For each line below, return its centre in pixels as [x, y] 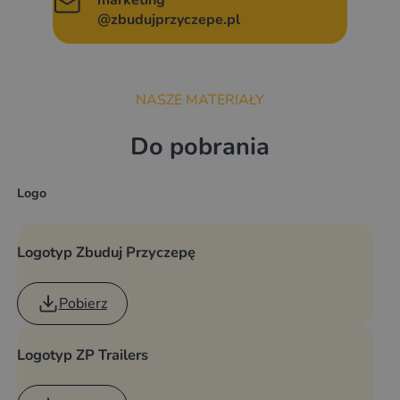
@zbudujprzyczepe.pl [168, 20]
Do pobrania [200, 146]
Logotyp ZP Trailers [82, 354]
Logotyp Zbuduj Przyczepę [106, 253]
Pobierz [83, 304]
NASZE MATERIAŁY [200, 100]
